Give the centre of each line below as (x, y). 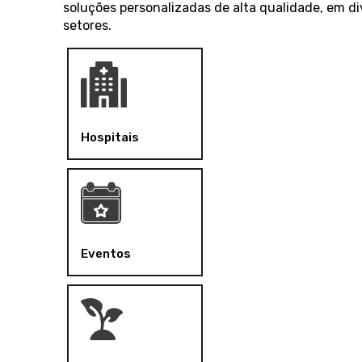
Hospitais (110, 137)
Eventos (106, 253)
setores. (87, 26)
